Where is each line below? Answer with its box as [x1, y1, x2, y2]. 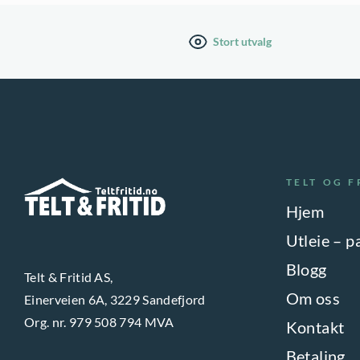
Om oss [285, 288, 341, 308]
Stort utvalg [213, 35, 272, 49]
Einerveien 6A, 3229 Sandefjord [24, 292, 206, 308]
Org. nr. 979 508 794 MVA [24, 314, 174, 330]
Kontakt [285, 317, 345, 337]
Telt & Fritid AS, [24, 269, 113, 285]
